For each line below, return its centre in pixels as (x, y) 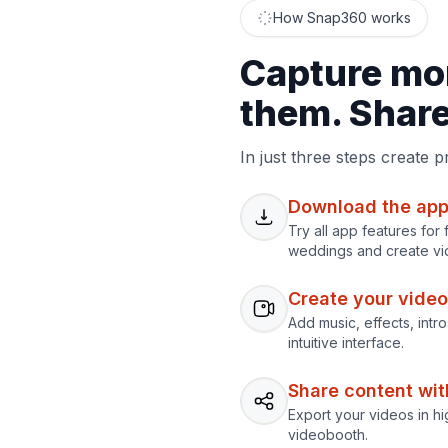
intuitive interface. (346, 342)
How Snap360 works (342, 17)
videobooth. (328, 434)
